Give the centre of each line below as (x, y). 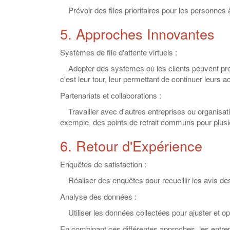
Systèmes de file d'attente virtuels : (119, 52)
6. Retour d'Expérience (131, 146)
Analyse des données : (98, 196)
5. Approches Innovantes (137, 34)
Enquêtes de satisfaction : (103, 164)
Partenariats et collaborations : (111, 95)
